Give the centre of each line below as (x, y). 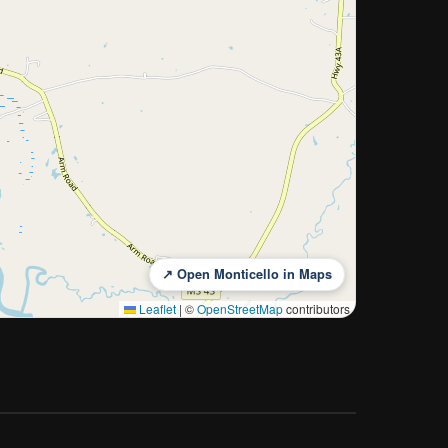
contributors (316, 309)
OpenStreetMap (240, 309)
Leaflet (156, 309)
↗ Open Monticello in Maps (247, 274)
